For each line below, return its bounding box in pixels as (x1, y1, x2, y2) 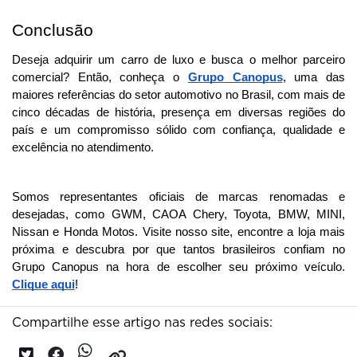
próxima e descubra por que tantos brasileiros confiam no (12, 243, 345, 257)
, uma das (282, 71, 346, 84)
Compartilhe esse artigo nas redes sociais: (12, 315, 273, 331)
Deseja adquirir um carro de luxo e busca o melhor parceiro (12, 53, 345, 67)
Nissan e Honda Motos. (12, 226, 143, 239)
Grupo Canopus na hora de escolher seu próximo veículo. (12, 261, 345, 274)
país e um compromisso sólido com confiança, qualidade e (12, 124, 345, 137)
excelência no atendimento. (12, 141, 154, 155)
